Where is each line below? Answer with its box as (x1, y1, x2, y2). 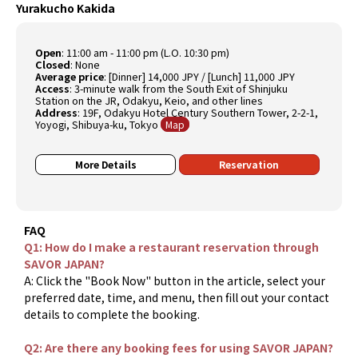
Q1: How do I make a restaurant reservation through (24, 238, 320, 255)
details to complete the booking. (24, 305, 201, 322)
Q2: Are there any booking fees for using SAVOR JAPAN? (24, 339, 334, 356)
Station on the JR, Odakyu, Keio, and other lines (35, 92, 263, 108)
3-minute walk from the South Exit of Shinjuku (74, 80, 288, 96)
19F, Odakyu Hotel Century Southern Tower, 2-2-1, (82, 104, 319, 120)
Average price (35, 68, 105, 84)
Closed (35, 56, 71, 72)
